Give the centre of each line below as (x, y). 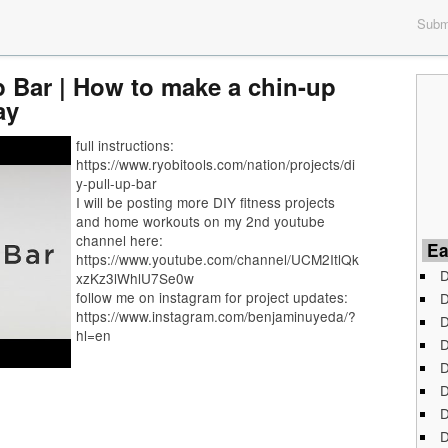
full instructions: (124, 144)
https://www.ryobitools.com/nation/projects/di (215, 163)
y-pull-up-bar (116, 182)
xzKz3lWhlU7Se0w (134, 277)
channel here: (119, 239)
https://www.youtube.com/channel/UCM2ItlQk (217, 258)
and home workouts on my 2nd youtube (200, 220)
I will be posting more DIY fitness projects (205, 201)
